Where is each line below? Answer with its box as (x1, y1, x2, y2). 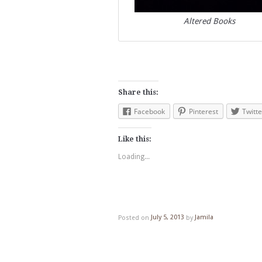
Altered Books (184, 16, 235, 26)
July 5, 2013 (151, 213, 184, 222)
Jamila (195, 213, 213, 222)
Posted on (118, 213, 149, 222)
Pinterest (189, 106, 218, 116)
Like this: (118, 135, 151, 143)
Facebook (134, 106, 165, 116)
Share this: (118, 88, 158, 96)
